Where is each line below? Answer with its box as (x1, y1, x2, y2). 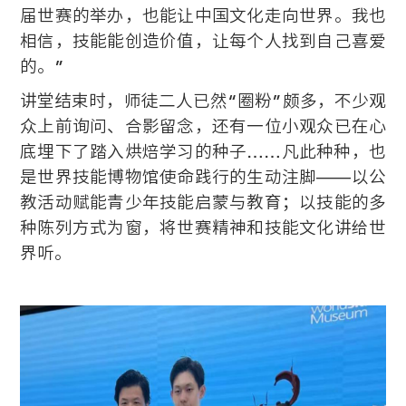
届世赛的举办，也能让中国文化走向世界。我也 (20, 4, 386, 26)
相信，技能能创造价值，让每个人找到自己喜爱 (20, 29, 386, 52)
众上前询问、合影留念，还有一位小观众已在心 (20, 114, 386, 137)
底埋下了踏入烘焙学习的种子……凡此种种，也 (20, 140, 386, 162)
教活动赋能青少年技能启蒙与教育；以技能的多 (20, 190, 386, 213)
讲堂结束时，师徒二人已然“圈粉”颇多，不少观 (20, 89, 386, 111)
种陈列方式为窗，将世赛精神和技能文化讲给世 (20, 216, 386, 238)
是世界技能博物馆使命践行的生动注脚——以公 (20, 165, 386, 188)
